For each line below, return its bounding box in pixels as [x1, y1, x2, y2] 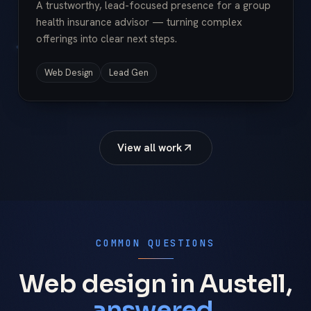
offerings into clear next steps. [36, 32, 177, 47]
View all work [117, 140, 182, 155]
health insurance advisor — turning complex [36, 15, 242, 30]
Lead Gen [108, 66, 149, 78]
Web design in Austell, [19, 268, 292, 300]
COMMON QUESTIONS [96, 236, 215, 249]
